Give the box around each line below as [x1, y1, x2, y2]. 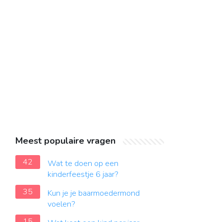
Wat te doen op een [48, 158, 118, 169]
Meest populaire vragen [15, 135, 115, 147]
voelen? [48, 199, 75, 210]
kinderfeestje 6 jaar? [48, 169, 118, 180]
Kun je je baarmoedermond [48, 188, 140, 199]
